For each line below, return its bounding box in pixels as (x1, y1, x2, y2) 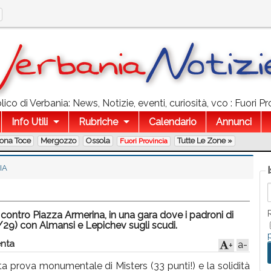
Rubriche (78, 116, 118, 128)
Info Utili (11, 116, 48, 128)
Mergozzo (41, 136, 76, 145)
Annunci (215, 116, 252, 128)
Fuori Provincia (120, 137, 168, 145)
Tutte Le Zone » (177, 136, 232, 145)
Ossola (86, 136, 110, 145)
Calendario (148, 116, 197, 128)
